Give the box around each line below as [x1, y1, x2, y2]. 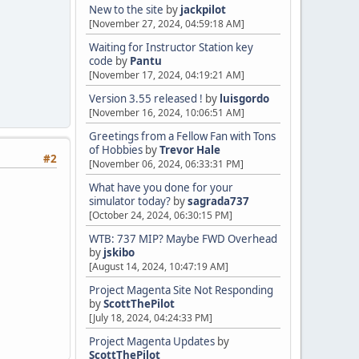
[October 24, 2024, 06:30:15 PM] [89, 208, 232, 222]
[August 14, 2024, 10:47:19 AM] [89, 260, 228, 273]
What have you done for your [89, 180, 233, 195]
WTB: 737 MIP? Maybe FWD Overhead [89, 232, 277, 246]
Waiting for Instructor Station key [89, 40, 253, 54]
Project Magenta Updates [89, 334, 215, 349]
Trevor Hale [159, 143, 220, 157]
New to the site [89, 2, 163, 17]
